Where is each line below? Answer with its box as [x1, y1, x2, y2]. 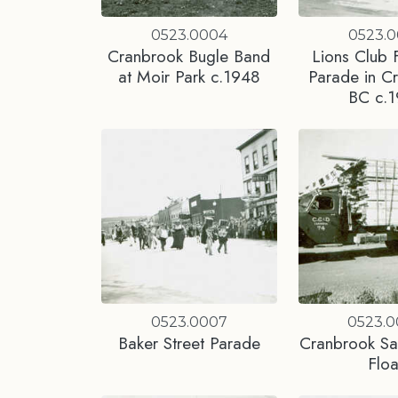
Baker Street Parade [117, 330, 260, 356]
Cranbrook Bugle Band [107, 43, 271, 68]
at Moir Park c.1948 [117, 63, 260, 89]
